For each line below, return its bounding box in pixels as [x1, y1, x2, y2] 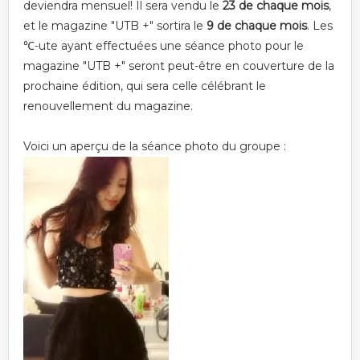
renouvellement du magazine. [23, 99, 193, 113]
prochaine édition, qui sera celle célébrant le [23, 79, 266, 93]
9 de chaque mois [207, 18, 307, 33]
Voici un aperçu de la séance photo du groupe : [23, 139, 286, 153]
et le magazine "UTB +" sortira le [23, 18, 207, 33]
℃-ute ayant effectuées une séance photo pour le [23, 39, 304, 53]
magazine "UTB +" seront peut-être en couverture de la [23, 59, 334, 73]
